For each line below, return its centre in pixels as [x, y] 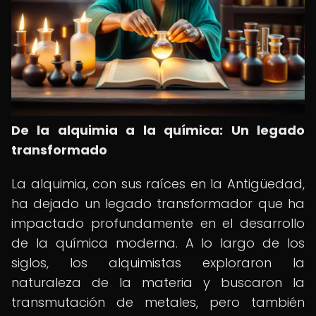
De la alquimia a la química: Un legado [158, 130]
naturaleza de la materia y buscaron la [158, 282]
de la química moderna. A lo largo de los [158, 243]
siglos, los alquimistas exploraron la [158, 263]
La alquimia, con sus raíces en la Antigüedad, [158, 184]
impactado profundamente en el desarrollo [158, 223]
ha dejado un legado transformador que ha [158, 203]
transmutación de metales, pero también [158, 302]
